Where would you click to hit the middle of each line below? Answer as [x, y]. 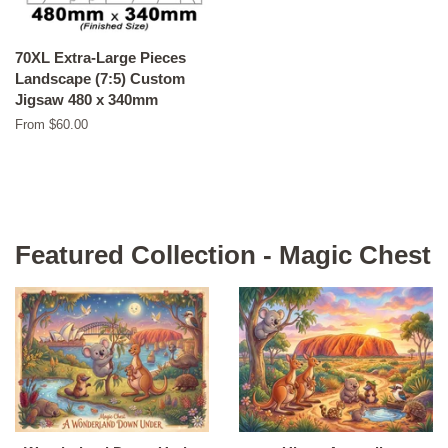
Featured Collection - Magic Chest [223, 255]
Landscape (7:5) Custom [100, 79]
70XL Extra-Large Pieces [100, 58]
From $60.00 [51, 125]
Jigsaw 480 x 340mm [86, 100]
